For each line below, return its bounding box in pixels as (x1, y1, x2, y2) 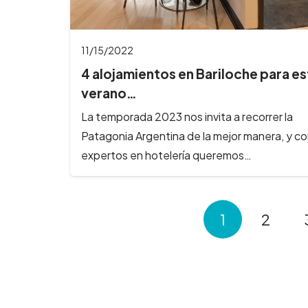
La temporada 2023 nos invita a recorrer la (81, 109, 293, 124)
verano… (81, 85, 137, 102)
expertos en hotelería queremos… (81, 147, 252, 162)
